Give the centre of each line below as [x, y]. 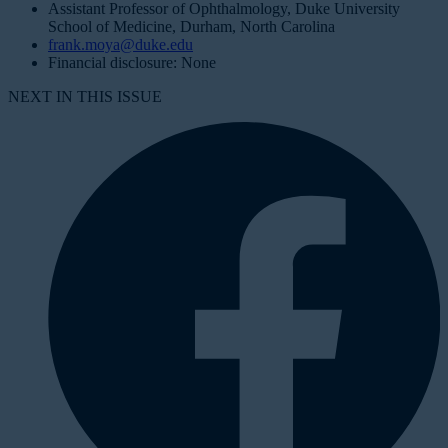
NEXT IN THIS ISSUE [85, 96]
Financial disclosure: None [132, 62]
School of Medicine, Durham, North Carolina [191, 26]
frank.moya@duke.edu [120, 44]
